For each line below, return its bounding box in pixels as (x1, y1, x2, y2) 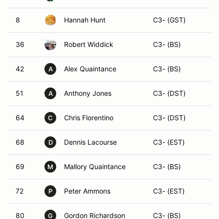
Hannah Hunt (64, 16, 106, 24)
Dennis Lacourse (64, 138, 117, 146)
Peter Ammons (64, 187, 110, 195)
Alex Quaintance (64, 65, 116, 73)
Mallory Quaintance (64, 162, 126, 171)
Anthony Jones (64, 89, 111, 97)
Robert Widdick (64, 40, 113, 48)
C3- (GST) (153, 16, 186, 24)
